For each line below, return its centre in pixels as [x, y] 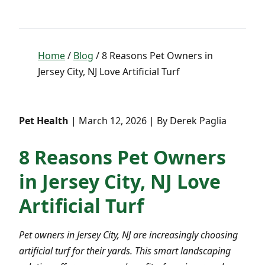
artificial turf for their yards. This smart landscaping [125, 251]
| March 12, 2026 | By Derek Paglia [148, 121]
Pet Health [44, 121]
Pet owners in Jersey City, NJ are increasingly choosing [128, 235]
